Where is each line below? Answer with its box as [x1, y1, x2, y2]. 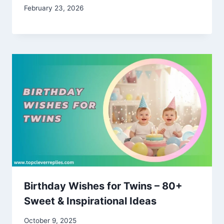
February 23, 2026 [24, 4, 83, 12]
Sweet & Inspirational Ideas [24, 195, 156, 207]
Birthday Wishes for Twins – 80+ [24, 180, 182, 192]
